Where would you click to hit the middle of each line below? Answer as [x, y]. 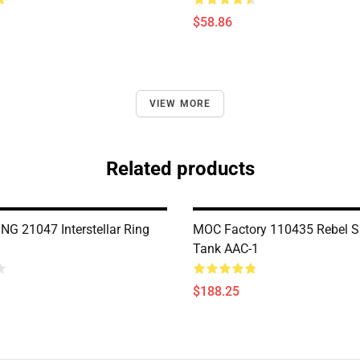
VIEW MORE [180, 104]
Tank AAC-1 [226, 249]
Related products [180, 169]
